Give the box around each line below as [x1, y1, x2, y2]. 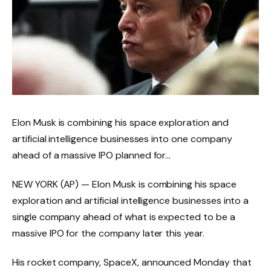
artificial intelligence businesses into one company [12, 132, 232, 146]
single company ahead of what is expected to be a [12, 211, 235, 224]
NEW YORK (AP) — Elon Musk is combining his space [12, 178, 237, 191]
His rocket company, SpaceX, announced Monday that [12, 256, 252, 269]
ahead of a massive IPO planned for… [12, 149, 171, 162]
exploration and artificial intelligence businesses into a [12, 194, 249, 207]
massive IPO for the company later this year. [12, 227, 204, 240]
